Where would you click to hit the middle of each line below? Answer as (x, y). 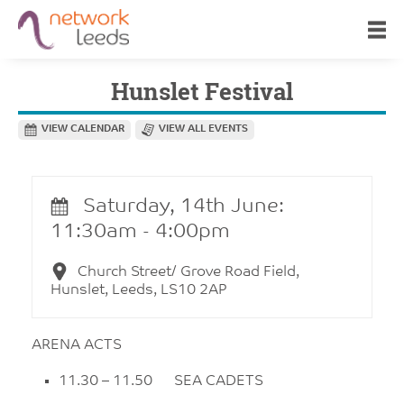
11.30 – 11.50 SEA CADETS (161, 381)
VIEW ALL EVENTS (203, 129)
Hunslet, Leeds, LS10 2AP (139, 290)
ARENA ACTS (77, 345)
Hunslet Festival (202, 92)
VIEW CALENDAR (83, 129)
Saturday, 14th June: (181, 207)
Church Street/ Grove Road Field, (188, 272)
